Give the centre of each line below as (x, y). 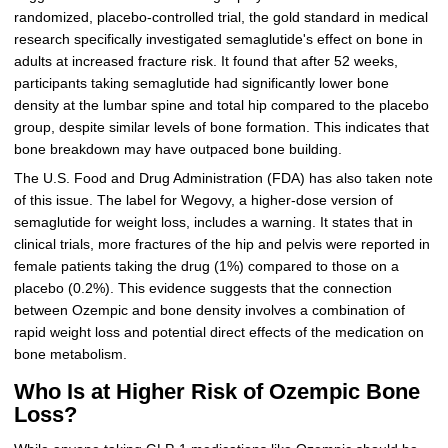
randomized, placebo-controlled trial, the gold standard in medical (220, 18)
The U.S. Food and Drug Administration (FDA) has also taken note (223, 179)
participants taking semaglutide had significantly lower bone (201, 84)
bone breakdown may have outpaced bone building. (177, 150)
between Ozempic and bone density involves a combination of (209, 311)
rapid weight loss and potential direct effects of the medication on (218, 333)
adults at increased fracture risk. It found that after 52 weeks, (205, 62)
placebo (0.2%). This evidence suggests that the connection (202, 289)
